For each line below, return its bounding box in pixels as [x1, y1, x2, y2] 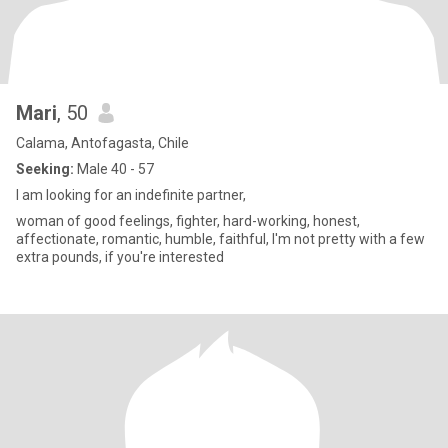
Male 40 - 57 [74, 161, 154, 177]
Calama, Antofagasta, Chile [16, 135, 189, 151]
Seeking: [16, 161, 74, 177]
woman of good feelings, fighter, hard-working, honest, [16, 213, 360, 229]
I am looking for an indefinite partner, [16, 187, 246, 203]
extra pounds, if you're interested [16, 249, 224, 265]
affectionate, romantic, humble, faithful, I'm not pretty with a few [16, 231, 425, 247]
